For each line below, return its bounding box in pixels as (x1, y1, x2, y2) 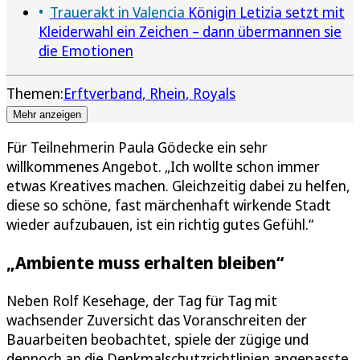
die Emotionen (39, 40, 133, 60)
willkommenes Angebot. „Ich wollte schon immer (6, 156, 320, 176)
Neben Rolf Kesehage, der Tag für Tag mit (6, 290, 277, 310)
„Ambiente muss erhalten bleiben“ (6, 250, 284, 274)
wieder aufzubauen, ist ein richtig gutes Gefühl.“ (6, 214, 313, 234)
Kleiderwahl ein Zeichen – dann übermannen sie (39, 21, 342, 41)
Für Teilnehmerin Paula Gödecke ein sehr (6, 137, 268, 157)
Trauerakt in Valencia (50, 2, 185, 22)
